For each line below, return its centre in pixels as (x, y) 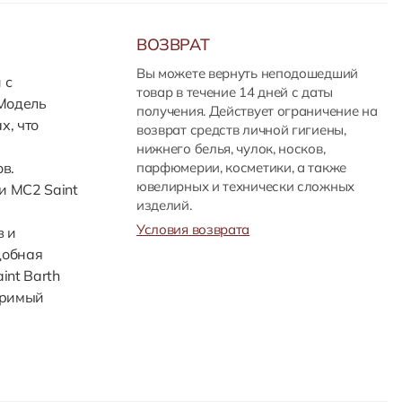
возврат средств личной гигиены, (241, 130)
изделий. (164, 205)
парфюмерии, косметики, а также (241, 167)
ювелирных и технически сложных (245, 186)
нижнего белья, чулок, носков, (231, 149)
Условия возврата (193, 229)
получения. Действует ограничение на (257, 111)
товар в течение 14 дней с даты (234, 92)
